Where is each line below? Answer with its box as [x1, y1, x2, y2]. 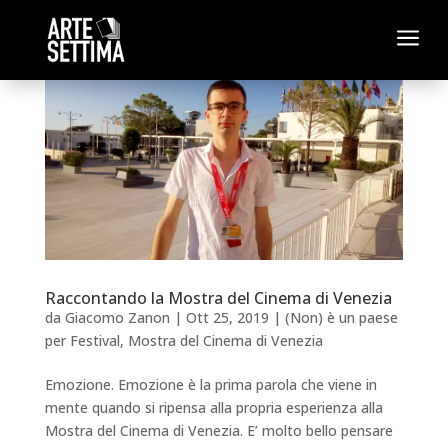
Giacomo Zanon [64, 307, 170, 327]
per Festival [44, 330, 120, 350]
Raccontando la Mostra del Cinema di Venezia [44, 286, 392, 309]
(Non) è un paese [284, 307, 398, 327]
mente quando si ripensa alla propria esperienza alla [44, 397, 383, 417]
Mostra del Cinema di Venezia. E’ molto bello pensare [44, 420, 393, 440]
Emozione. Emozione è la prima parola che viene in [44, 374, 377, 394]
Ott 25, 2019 [185, 307, 269, 327]
